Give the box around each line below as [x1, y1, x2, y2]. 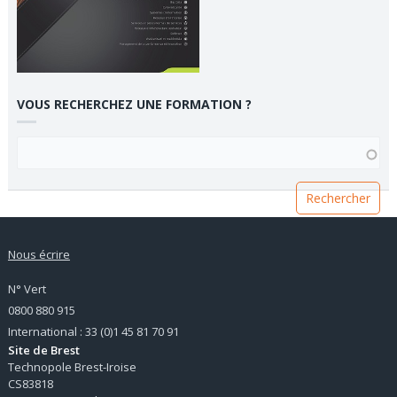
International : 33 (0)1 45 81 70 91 [7, 323, 179, 339]
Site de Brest [7, 341, 80, 358]
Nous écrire [7, 245, 70, 262]
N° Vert [7, 280, 46, 297]
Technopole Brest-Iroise [7, 358, 136, 375]
